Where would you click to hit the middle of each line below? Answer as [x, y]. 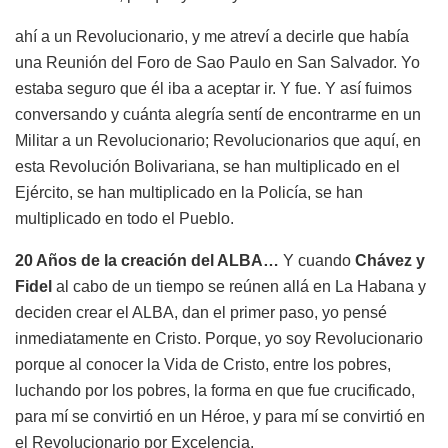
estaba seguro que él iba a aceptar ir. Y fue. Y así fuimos [213, 88]
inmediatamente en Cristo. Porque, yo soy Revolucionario [219, 338]
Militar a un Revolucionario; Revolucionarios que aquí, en [218, 140]
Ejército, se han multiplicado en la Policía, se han [189, 192]
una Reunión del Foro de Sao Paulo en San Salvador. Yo [217, 62]
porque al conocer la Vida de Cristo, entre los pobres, [203, 364]
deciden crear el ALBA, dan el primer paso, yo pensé [201, 312]
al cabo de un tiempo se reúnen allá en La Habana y [241, 286]
